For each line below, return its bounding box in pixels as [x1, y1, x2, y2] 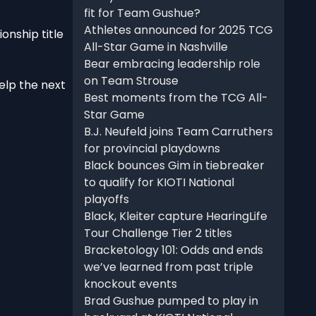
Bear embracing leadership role [83, 56, 260, 73]
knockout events [83, 276, 177, 293]
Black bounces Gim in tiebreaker [83, 157, 265, 174]
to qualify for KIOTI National [83, 174, 234, 191]
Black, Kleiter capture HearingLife [83, 208, 267, 225]
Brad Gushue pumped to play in [83, 293, 258, 310]
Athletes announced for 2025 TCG [83, 22, 273, 39]
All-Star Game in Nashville [83, 39, 228, 56]
